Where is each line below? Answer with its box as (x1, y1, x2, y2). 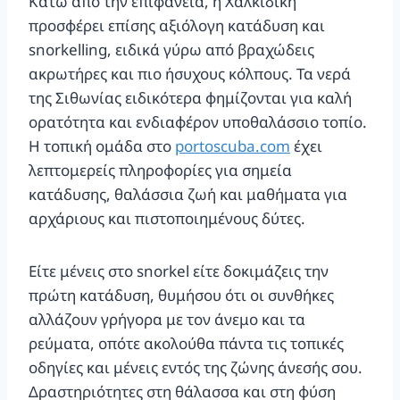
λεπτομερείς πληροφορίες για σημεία (29, 159, 292, 180)
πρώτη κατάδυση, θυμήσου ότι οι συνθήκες (29, 284, 334, 305)
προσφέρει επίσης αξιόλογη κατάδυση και (29, 14, 325, 36)
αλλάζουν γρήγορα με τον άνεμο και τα (29, 308, 305, 329)
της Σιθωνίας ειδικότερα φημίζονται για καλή (29, 87, 352, 108)
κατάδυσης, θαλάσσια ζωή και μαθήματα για (29, 183, 347, 204)
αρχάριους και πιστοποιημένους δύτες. (29, 207, 305, 229)
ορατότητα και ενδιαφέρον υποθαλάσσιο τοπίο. (29, 111, 367, 132)
